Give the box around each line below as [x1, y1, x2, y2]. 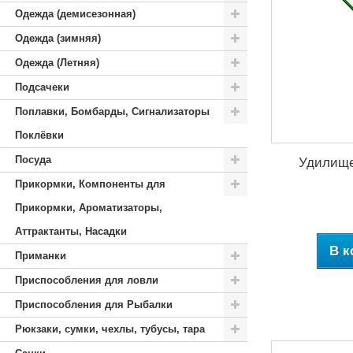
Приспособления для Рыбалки [15, 299, 173, 310]
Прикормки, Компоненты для [15, 178, 165, 190]
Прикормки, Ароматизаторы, [15, 202, 162, 214]
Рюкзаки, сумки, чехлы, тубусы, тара [15, 323, 205, 335]
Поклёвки [15, 129, 64, 141]
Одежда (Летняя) [15, 57, 99, 69]
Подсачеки [15, 81, 69, 93]
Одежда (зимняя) [15, 32, 101, 44]
